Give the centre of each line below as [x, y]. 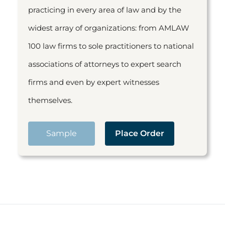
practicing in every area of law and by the [105, 10]
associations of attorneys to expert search [105, 64]
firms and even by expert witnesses [94, 82]
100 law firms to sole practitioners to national [111, 46]
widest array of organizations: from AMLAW [109, 28]
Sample [62, 133]
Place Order [140, 133]
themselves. [50, 100]
